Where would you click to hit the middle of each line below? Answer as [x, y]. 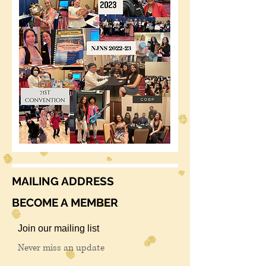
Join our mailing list [58, 228]
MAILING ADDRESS [63, 181]
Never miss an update [61, 248]
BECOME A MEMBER [65, 202]
